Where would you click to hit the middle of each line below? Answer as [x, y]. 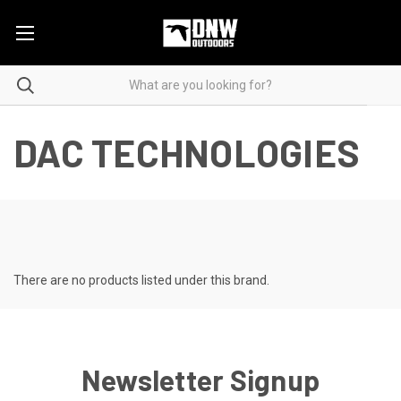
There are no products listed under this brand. [141, 280]
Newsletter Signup [200, 379]
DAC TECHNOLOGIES [187, 152]
